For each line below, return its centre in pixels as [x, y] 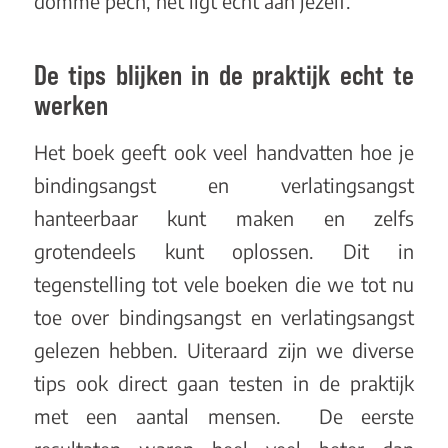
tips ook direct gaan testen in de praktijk [224, 383]
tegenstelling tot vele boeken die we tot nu [224, 284]
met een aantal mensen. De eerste [224, 416]
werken [70, 104]
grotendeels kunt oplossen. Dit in [224, 251]
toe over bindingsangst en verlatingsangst [224, 317]
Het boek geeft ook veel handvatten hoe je [224, 152]
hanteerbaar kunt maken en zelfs [224, 218]
